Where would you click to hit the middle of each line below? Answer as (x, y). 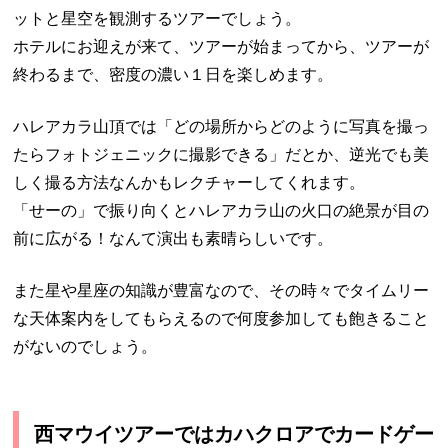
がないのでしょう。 (85, 347)
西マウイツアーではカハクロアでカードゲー (234, 434)
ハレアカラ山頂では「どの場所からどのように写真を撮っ (221, 127)
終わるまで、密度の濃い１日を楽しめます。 (173, 75)
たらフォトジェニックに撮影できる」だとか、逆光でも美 (221, 155)
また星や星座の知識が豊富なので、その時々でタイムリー (221, 291)
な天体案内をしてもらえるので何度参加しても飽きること (221, 319)
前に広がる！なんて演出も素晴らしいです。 (173, 239)
